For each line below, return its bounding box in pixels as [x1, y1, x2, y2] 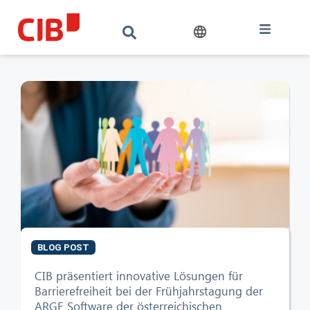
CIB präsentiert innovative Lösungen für [35, 267, 243, 284]
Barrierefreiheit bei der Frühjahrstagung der [35, 282, 263, 299]
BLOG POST [37, 241, 89, 253]
